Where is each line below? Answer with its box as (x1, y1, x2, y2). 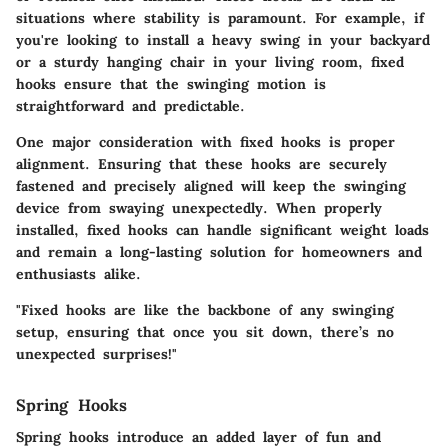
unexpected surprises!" (16, 345, 177, 364)
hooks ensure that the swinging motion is (16, 75, 326, 94)
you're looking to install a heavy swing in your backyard (16, 31, 430, 50)
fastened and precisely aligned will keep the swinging (16, 177, 406, 196)
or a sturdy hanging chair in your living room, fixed (16, 53, 404, 72)
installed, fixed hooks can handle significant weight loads (16, 221, 429, 240)
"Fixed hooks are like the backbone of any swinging (16, 301, 394, 320)
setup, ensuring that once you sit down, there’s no (16, 323, 394, 342)
